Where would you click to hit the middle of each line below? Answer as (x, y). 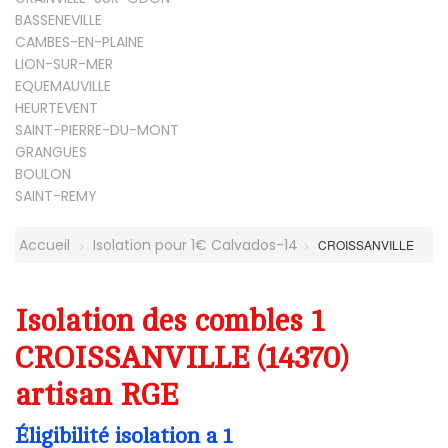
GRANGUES (51, 151)
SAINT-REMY (56, 195)
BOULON (43, 173)
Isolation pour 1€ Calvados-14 (195, 244)
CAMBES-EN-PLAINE (79, 41)
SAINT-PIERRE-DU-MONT (97, 129)
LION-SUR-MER (64, 63)
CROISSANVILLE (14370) (181, 358)
